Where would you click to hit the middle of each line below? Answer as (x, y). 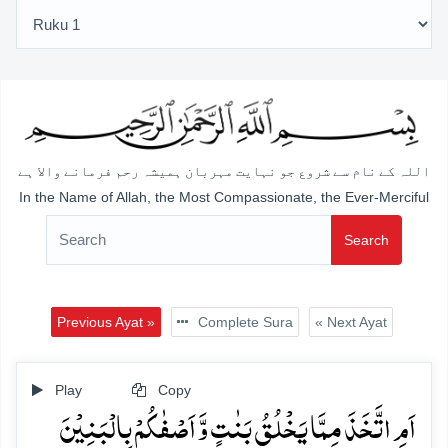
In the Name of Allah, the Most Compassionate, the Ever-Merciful (224, 196)
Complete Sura (243, 321)
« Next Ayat (350, 321)
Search (366, 239)
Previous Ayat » (105, 321)
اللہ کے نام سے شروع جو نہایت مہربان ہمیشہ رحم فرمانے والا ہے (224, 172)
